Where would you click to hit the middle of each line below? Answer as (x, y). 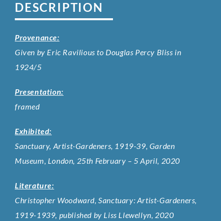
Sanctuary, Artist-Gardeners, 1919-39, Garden (95, 146)
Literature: (35, 185)
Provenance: (37, 37)
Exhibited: (33, 131)
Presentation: (39, 92)
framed (27, 107)
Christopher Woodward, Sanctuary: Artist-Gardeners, (106, 200)
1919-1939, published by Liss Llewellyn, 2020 (94, 215)
